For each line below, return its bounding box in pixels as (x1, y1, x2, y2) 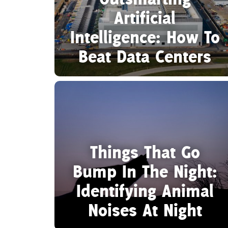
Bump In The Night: (72, 160, 217, 182)
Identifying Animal (76, 179, 214, 202)
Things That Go (90, 140, 200, 163)
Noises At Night (88, 198, 202, 221)
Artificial (114, 6, 176, 28)
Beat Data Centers (78, 45, 211, 67)
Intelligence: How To (70, 25, 220, 48)
